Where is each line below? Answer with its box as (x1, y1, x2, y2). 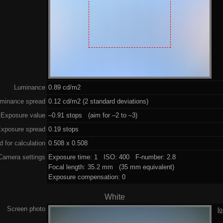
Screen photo (6, 205, 45, 213)
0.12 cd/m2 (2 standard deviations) (48, 97, 148, 105)
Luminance (13, 83, 45, 91)
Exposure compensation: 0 (48, 173, 125, 181)
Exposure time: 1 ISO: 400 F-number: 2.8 (48, 153, 176, 161)
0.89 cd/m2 (48, 83, 81, 91)
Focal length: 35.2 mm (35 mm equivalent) (48, 163, 174, 171)
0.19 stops (48, 125, 79, 133)
